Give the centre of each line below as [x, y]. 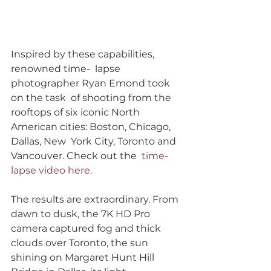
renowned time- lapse [67, 69]
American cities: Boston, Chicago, [92, 127]
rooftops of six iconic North [78, 113]
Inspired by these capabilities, [84, 54]
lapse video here [51, 171]
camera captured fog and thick [87, 229]
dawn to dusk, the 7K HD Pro [82, 214]
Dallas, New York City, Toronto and [95, 142]
